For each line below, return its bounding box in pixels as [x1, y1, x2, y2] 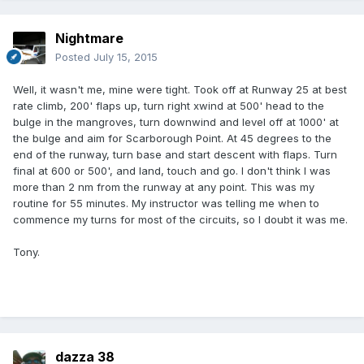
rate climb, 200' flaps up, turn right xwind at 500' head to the [13, 99, 324, 113]
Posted [55, 50, 93, 64]
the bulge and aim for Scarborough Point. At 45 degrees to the [13, 132, 331, 145]
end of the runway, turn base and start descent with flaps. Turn [13, 148, 337, 162]
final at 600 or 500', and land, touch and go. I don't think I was [13, 164, 331, 178]
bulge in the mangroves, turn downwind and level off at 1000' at [13, 115, 339, 129]
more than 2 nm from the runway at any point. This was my [13, 180, 314, 194]
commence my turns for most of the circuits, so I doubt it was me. [13, 213, 348, 227]
